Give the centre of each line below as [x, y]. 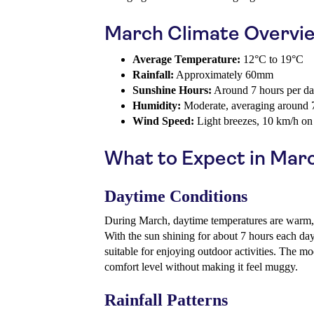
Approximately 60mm [224, 75]
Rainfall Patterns [166, 300]
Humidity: [157, 106]
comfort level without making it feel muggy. [201, 267]
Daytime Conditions [176, 197]
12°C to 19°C [272, 60]
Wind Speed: [163, 121]
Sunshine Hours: [172, 90]
